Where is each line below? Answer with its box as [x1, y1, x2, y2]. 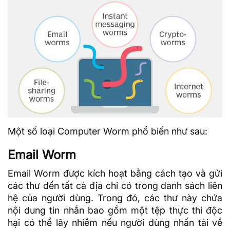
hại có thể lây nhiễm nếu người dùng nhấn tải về [8, 217, 222, 228]
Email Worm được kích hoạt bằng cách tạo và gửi [8, 168, 222, 179]
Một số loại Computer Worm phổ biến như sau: [8, 126, 207, 137]
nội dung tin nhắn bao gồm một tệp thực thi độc [8, 205, 222, 216]
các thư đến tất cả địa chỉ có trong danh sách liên [8, 180, 222, 191]
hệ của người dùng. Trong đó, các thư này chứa [8, 193, 222, 204]
